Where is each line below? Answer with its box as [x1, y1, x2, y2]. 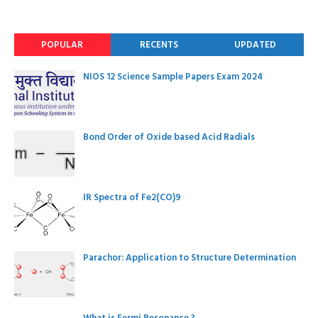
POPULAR [41, 37, 84, 53]
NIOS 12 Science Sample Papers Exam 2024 [83, 69, 263, 85]
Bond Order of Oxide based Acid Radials [83, 129, 255, 146]
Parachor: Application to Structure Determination [83, 250, 296, 266]
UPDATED [234, 37, 277, 53]
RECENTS [139, 37, 178, 53]
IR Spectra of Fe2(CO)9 [83, 190, 181, 206]
